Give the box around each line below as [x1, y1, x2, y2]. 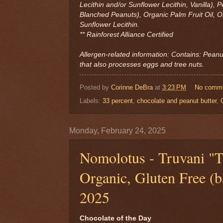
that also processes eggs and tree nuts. [80, 60, 204, 68]
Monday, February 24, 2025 [69, 126, 166, 135]
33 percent [103, 97, 133, 105]
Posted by [80, 84, 111, 92]
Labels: [80, 97, 103, 105]
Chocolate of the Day [80, 214, 151, 222]
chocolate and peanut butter [137, 97, 217, 105]
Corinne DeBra [111, 84, 153, 92]
